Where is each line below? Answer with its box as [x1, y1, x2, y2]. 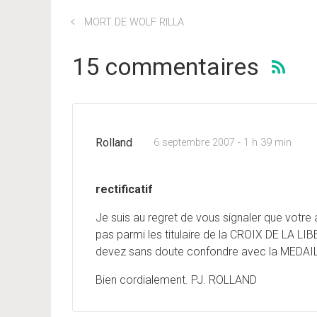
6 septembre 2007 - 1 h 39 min [154, 136, 292, 149]
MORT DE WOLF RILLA [83, 16, 184, 28]
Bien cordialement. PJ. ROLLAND [96, 273, 257, 287]
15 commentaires [72, 52, 259, 81]
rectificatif [96, 183, 153, 196]
